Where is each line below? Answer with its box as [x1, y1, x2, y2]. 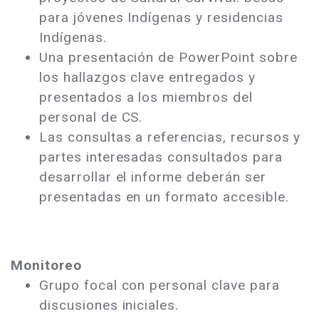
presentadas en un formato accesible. [39, 189, 293, 206]
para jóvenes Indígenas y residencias [39, 9, 283, 26]
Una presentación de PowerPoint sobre [39, 49, 298, 66]
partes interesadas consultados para [39, 149, 283, 166]
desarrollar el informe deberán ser [39, 169, 266, 186]
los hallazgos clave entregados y [39, 69, 256, 86]
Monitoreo [11, 257, 82, 274]
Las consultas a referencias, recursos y [39, 129, 301, 146]
